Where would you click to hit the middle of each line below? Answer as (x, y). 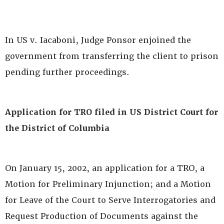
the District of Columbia (57, 128)
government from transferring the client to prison (112, 56)
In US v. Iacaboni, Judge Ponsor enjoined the (98, 40)
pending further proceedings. (67, 72)
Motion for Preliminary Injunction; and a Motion (108, 184)
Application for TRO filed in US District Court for (111, 112)
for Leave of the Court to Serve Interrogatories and (110, 200)
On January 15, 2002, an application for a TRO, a (105, 168)
